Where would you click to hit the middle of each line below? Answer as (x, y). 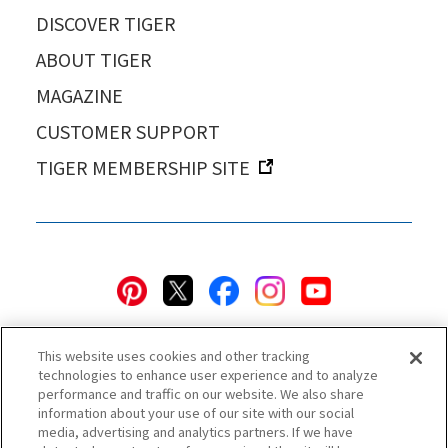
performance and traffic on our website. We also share (201, 393)
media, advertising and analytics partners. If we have (196, 431)
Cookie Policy (200, 429)
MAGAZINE (79, 94)
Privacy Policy (108, 429)
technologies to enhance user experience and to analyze (208, 374)
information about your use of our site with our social (196, 412)
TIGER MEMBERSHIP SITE (142, 166)
